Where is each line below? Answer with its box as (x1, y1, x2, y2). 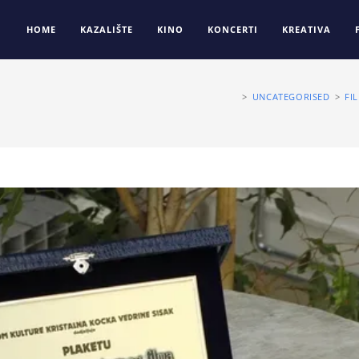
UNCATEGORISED (252, 91, 330, 103)
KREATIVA (282, 23, 331, 35)
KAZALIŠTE (80, 23, 133, 35)
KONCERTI (208, 23, 258, 35)
